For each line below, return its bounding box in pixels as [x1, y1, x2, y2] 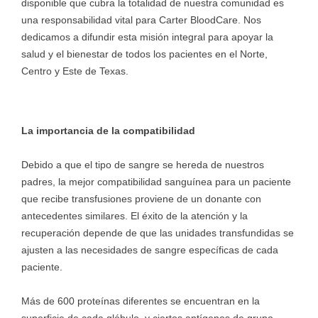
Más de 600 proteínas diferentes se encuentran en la [21, 295, 260, 307]
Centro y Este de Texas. [21, 65, 128, 77]
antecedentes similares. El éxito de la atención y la [21, 210, 248, 221]
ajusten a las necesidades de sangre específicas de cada [21, 244, 278, 256]
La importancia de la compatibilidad [21, 125, 195, 136]
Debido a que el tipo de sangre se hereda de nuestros [21, 159, 264, 170]
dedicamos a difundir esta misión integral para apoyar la [21, 31, 273, 43]
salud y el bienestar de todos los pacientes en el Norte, [21, 48, 268, 60]
